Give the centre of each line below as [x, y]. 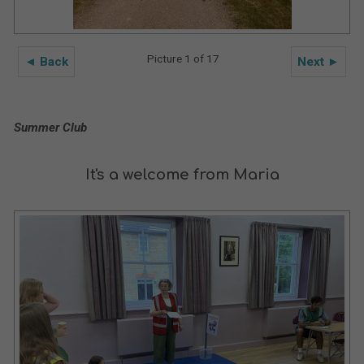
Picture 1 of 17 [183, 58]
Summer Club [50, 128]
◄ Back [46, 62]
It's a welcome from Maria [182, 175]
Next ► [319, 62]
